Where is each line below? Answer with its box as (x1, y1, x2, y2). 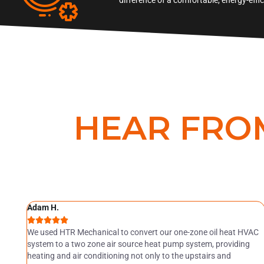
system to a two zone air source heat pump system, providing (27, 239, 250, 249)
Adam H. (27, 202, 59, 212)
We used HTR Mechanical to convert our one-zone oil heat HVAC (27, 227, 259, 237)
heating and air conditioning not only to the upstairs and (27, 250, 231, 260)
